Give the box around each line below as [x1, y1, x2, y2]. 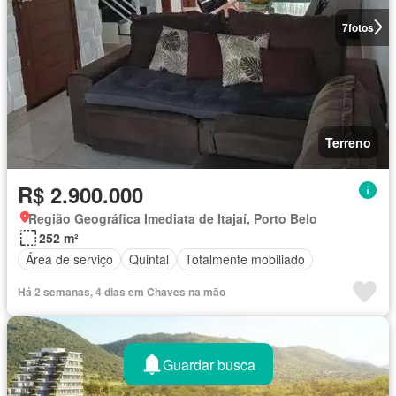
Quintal [129, 250, 169, 269]
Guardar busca [162, 354, 255, 375]
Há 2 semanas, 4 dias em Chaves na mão [18, 283, 225, 300]
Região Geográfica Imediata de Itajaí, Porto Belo [28, 209, 317, 227]
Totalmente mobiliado [185, 250, 305, 269]
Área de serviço [26, 250, 113, 269]
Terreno [325, 133, 371, 151]
